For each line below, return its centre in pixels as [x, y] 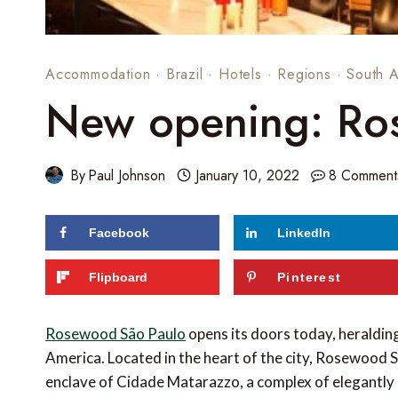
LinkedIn [304, 232]
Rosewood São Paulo [115, 334]
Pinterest [310, 277]
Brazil [184, 74]
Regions [304, 74]
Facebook [119, 232]
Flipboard [118, 277]
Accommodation [98, 74]
